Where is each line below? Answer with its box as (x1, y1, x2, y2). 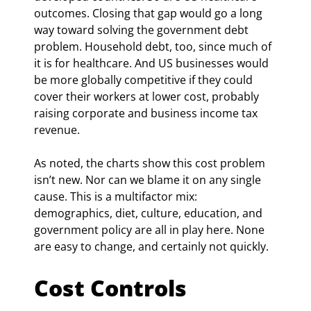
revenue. (34, 121, 80, 137)
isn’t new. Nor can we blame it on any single (34, 171, 264, 187)
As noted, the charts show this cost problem (34, 155, 268, 171)
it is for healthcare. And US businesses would (34, 55, 271, 71)
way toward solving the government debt (34, 22, 251, 37)
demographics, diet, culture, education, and (34, 205, 265, 221)
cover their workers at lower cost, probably (34, 88, 262, 104)
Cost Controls (34, 272, 187, 303)
